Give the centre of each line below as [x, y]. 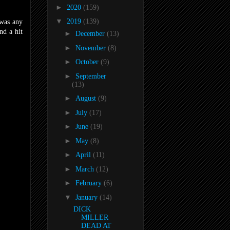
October [88, 62]
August [87, 99]
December [91, 34]
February [89, 183]
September [91, 76]
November [91, 48]
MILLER [94, 217]
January [87, 197]
